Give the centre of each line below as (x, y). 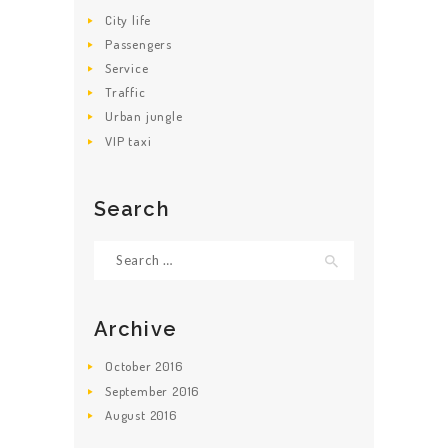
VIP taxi (128, 140)
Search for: (127, 249)
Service (127, 67)
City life (128, 19)
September (139, 390)
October (130, 366)
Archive (135, 329)
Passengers (139, 43)
